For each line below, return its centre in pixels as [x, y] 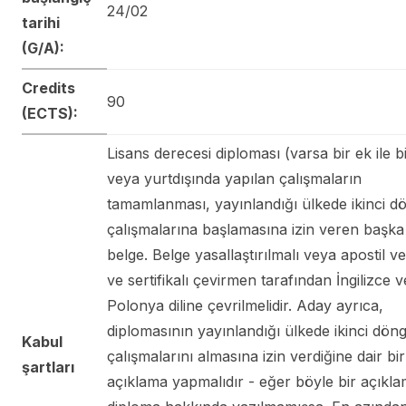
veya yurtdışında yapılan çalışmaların [234, 178]
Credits [48, 87]
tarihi [41, 22]
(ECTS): [50, 113]
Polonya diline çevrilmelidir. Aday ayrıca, [245, 305]
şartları [48, 367]
